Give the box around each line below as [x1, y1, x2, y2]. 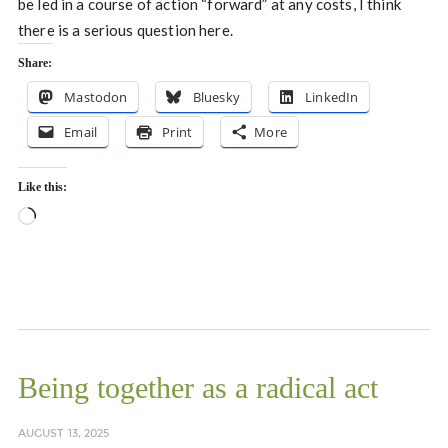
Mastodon [64, 88, 128, 107]
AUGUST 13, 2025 [17, 427, 110, 441]
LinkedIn [305, 88, 359, 107]
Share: [17, 56, 52, 71]
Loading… [34, 209, 102, 228]
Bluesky [192, 88, 240, 107]
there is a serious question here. [17, 21, 233, 40]
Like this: [17, 180, 67, 195]
